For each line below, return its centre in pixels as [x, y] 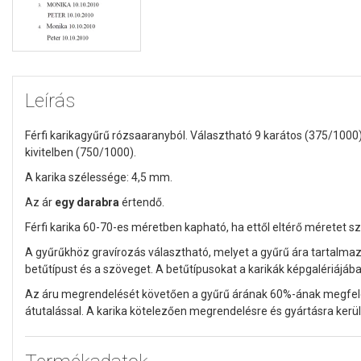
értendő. [142, 202]
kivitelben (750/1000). [81, 152]
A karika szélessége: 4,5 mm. [99, 177]
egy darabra [87, 202]
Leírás [50, 100]
